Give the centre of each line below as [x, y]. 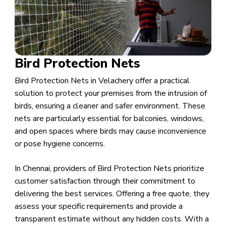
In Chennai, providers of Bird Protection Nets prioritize [109, 169]
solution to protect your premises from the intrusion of [110, 94]
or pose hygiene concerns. [60, 144]
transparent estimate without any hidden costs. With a [111, 219]
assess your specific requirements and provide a [98, 207]
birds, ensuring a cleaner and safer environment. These [110, 106]
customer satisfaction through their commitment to [105, 181]
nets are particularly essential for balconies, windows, [109, 119]
